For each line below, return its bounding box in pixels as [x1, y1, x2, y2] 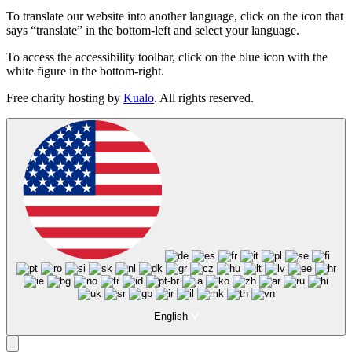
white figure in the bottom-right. [6, 64, 164, 79]
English [153, 310, 191, 323]
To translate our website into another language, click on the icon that [6, 9, 343, 24]
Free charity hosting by [6, 91, 123, 105]
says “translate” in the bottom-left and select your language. [6, 24, 299, 38]
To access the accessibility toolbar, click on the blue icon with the [6, 50, 328, 64]
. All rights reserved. [154, 91, 254, 105]
